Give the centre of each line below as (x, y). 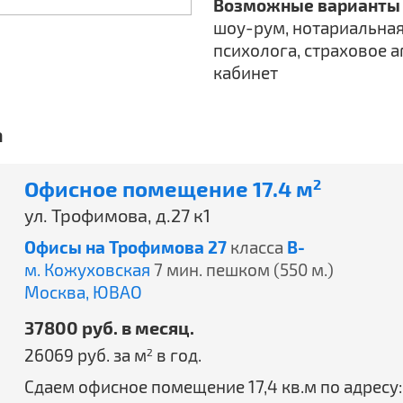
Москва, (58, 292)
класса (257, 247)
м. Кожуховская (87, 269)
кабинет (246, 72)
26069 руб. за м (85, 355)
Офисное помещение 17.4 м (169, 188)
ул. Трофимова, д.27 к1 (117, 215)
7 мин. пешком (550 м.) (244, 269)
